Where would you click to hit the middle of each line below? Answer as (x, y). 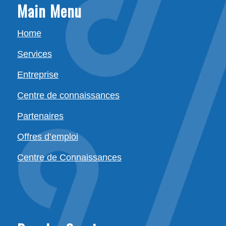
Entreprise (38, 75)
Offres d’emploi (47, 137)
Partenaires (40, 116)
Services (34, 54)
